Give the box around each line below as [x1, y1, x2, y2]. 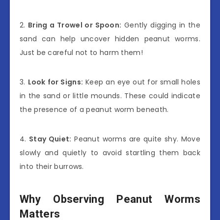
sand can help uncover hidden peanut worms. [20, 33, 200, 44]
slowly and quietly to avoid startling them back [20, 147, 200, 158]
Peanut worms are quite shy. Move [71, 134, 200, 144]
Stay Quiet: [29, 134, 72, 144]
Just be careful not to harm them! [20, 47, 143, 57]
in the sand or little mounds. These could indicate [20, 90, 200, 101]
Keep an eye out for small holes [83, 77, 200, 87]
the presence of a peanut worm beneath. [20, 104, 169, 114]
